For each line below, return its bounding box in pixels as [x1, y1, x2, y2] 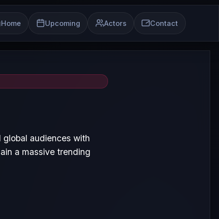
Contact [150, 19, 178, 27]
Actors [104, 19, 127, 27]
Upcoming [44, 19, 80, 27]
